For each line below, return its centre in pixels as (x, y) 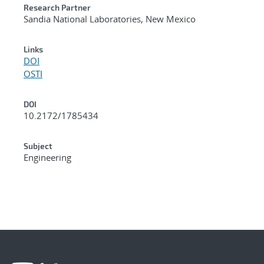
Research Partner (57, 7)
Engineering (47, 157)
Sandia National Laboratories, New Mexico (110, 19)
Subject (38, 146)
